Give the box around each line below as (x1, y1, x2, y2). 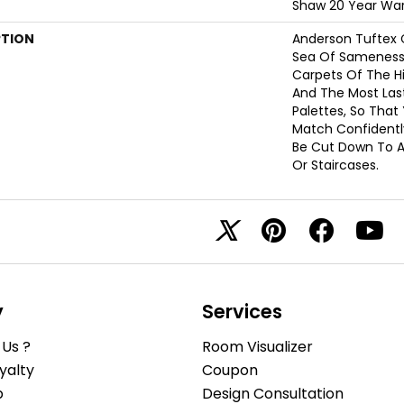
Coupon (202, 360, 258, 381)
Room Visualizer (202, 336, 313, 357)
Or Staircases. (292, 156, 379, 174)
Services (202, 298, 282, 325)
